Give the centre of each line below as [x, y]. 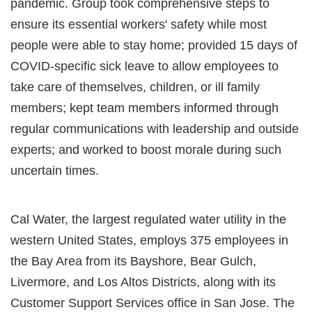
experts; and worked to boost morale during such [146, 149]
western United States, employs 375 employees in [149, 240]
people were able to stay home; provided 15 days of [154, 45]
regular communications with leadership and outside [155, 128]
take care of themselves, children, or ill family [135, 87]
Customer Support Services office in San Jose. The [153, 303]
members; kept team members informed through [145, 108]
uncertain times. [55, 170]
